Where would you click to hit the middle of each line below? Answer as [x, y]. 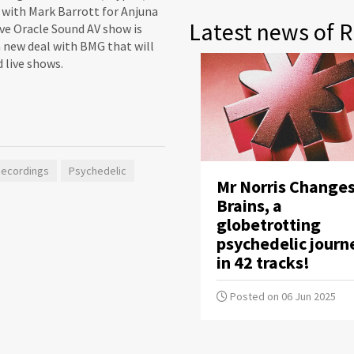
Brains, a [249, 206]
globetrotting [269, 225]
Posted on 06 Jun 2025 [282, 297]
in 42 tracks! [263, 263]
